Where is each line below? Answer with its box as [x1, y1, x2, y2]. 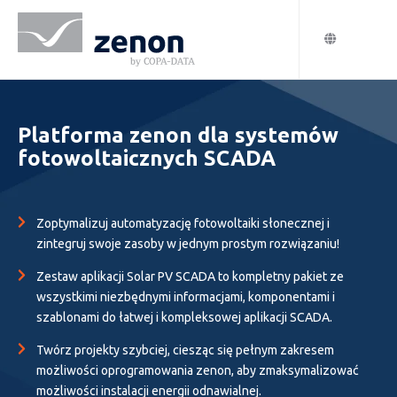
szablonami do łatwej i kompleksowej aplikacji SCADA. [36, 310, 332, 324]
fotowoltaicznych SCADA [18, 146, 276, 170]
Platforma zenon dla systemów [18, 123, 339, 147]
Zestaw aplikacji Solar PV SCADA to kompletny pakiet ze [36, 269, 344, 284]
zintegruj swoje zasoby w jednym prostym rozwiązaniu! [36, 237, 339, 251]
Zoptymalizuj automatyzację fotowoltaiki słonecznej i [36, 216, 330, 230]
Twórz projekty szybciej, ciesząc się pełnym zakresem [36, 343, 334, 357]
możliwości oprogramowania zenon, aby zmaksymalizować [36, 363, 359, 378]
